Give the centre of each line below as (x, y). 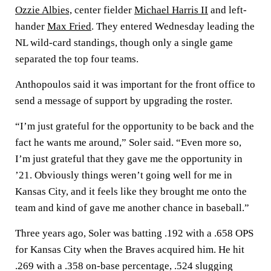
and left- (227, 10)
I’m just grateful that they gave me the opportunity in (129, 159)
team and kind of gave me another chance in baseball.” (132, 208)
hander (31, 26)
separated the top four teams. (77, 59)
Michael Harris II (171, 10)
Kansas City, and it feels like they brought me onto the (131, 191)
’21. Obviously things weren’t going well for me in (124, 175)
